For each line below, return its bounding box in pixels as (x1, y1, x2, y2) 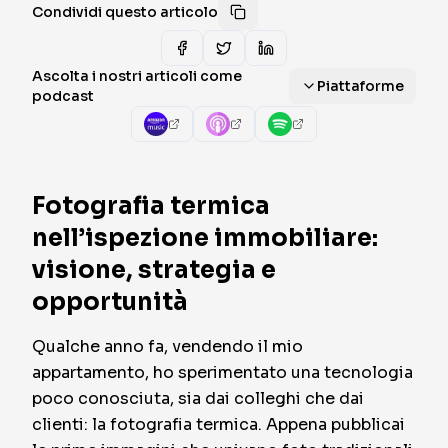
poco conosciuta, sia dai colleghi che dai (32, 388, 364, 409)
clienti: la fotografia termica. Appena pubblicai (32, 414, 405, 435)
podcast (32, 87, 94, 105)
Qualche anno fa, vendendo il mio (32, 336, 303, 357)
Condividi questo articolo (32, 3, 218, 21)
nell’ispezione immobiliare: (32, 223, 378, 253)
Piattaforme (317, 77, 404, 95)
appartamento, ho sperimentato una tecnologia (32, 362, 413, 383)
